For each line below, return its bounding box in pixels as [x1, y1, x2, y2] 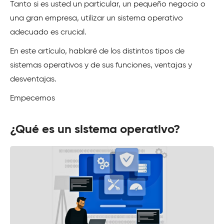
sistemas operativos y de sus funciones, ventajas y [10, 61, 192, 69]
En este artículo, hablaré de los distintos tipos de [10, 47, 184, 55]
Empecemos [10, 94, 55, 102]
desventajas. [10, 75, 56, 83]
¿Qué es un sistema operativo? [10, 123, 180, 135]
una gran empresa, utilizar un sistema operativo [10, 14, 183, 22]
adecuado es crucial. [10, 28, 86, 36]
